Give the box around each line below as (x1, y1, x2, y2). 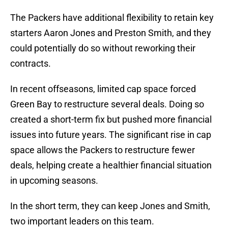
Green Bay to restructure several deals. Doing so (10, 99, 204, 110)
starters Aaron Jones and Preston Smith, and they (10, 27, 211, 39)
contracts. (10, 58, 51, 69)
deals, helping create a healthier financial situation (10, 160, 212, 171)
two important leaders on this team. (10, 216, 154, 227)
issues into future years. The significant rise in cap (10, 129, 211, 140)
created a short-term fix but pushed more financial (10, 114, 212, 125)
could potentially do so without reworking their (10, 43, 195, 54)
